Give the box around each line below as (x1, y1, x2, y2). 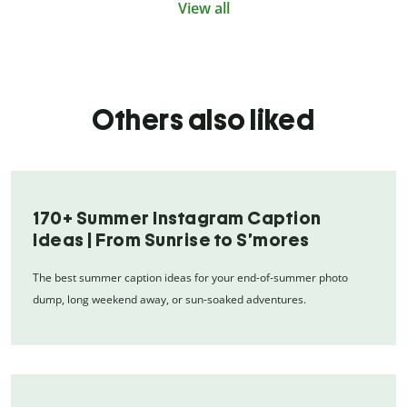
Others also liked (92, 102, 315, 137)
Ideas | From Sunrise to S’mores (33, 228, 310, 251)
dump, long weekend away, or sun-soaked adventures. (33, 291, 306, 307)
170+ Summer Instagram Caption (33, 206, 322, 229)
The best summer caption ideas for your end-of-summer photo (33, 269, 348, 285)
